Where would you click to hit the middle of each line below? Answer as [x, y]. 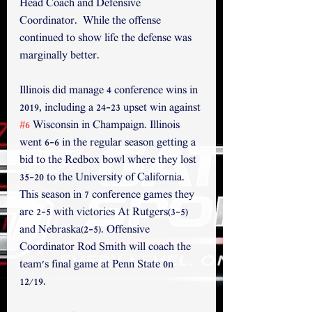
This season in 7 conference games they [108, 195]
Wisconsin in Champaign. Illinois [106, 126]
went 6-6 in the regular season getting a [109, 143]
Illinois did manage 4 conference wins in [110, 91]
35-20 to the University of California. [103, 178]
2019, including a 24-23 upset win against [111, 108]
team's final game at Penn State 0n [98, 265]
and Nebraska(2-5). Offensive [86, 230]
